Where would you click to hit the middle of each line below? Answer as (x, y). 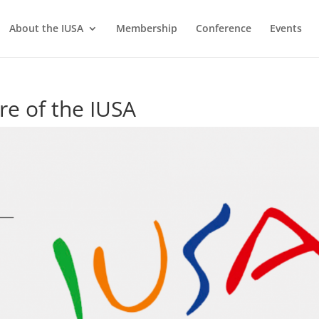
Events (286, 28)
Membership (147, 28)
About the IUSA (46, 28)
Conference (224, 28)
